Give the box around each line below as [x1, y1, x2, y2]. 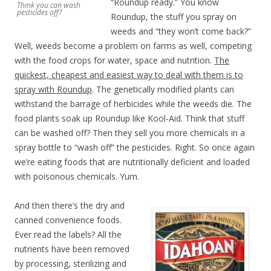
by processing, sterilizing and [15, 257, 126, 269]
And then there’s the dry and [15, 199, 125, 211]
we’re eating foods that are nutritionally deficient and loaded [15, 155, 250, 168]
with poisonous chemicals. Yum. [15, 170, 139, 182]
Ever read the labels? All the [15, 228, 122, 240]
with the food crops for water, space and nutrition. [15, 54, 214, 66]
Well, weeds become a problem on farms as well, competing [15, 39, 252, 51]
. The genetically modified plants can [92, 83, 234, 95]
